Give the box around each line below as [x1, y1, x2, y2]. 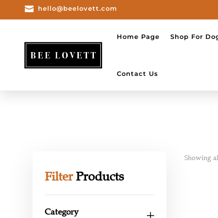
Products [73, 169, 125, 184]
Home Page [116, 33, 160, 40]
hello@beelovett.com [38, 4, 117, 12]
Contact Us [116, 70, 158, 77]
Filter [45, 169, 73, 184]
